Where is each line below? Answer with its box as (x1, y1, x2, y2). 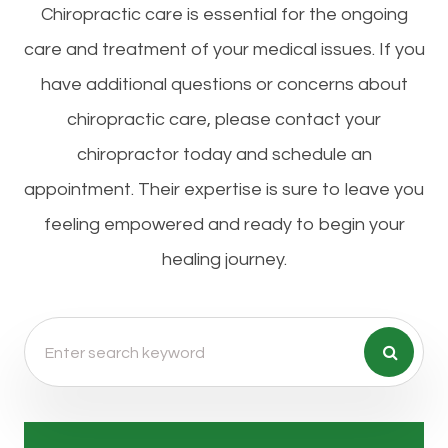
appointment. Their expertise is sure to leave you (24, 180, 424, 200)
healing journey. (161, 250, 287, 270)
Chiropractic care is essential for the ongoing (40, 5, 408, 25)
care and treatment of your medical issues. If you (23, 40, 425, 60)
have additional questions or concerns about (40, 75, 408, 95)
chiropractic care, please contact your (67, 110, 381, 130)
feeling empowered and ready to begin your (43, 215, 405, 235)
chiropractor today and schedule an (76, 145, 372, 165)
